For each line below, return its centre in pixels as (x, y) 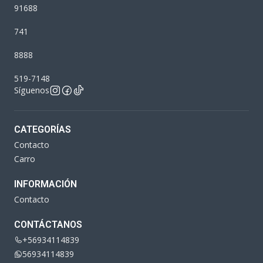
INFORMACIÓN (45, 184)
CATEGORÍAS (43, 130)
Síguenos (32, 90)
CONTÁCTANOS (48, 225)
